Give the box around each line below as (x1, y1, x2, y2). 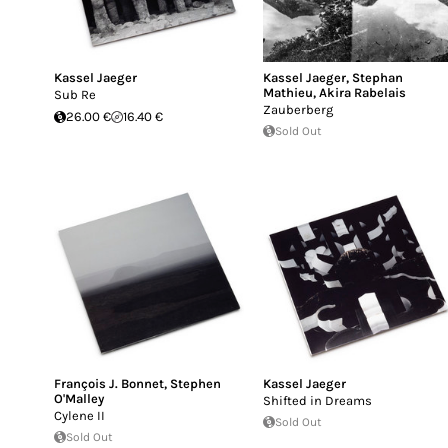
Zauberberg (263, 102, 334, 117)
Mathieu (263, 85, 314, 100)
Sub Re (54, 87, 96, 102)
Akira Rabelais (319, 85, 407, 100)
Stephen (170, 376, 221, 391)
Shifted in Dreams (263, 393, 373, 408)
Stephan (352, 70, 404, 85)
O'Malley (54, 391, 104, 406)
